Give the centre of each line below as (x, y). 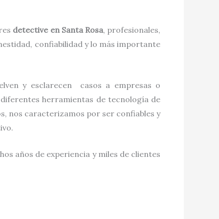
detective (32, 30)
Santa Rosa (82, 30)
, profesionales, (132, 30)
